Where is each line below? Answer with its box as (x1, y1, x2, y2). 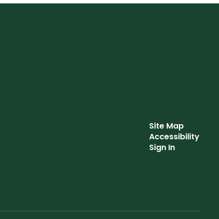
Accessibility (149, 131, 199, 142)
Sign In (149, 141, 175, 153)
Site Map (149, 120, 184, 131)
